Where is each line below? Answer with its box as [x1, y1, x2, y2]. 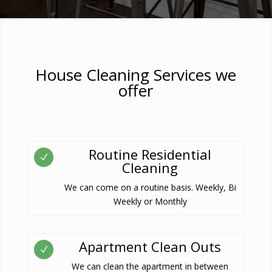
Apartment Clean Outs [79, 237, 222, 256]
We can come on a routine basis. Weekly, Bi [64, 182, 236, 194]
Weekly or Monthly [113, 195, 187, 208]
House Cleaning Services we [35, 64, 237, 86]
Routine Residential [89, 145, 212, 164]
